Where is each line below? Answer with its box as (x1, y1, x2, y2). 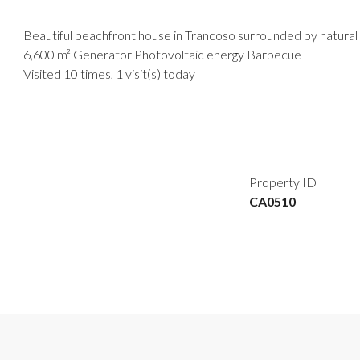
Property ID (249, 174, 317, 190)
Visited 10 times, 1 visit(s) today (23, 66, 195, 81)
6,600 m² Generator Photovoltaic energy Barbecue (23, 47, 301, 62)
